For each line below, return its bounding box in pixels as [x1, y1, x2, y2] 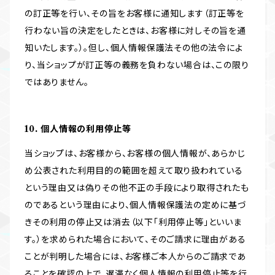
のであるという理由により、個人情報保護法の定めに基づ [25, 199, 247, 211]
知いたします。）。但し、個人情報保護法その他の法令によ [25, 42, 243, 54]
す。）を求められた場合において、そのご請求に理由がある [25, 234, 246, 246]
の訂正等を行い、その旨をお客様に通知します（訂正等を [25, 8, 244, 20]
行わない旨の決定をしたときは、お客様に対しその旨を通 [25, 25, 246, 37]
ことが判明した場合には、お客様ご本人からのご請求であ [25, 251, 246, 263]
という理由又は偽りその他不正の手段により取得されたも [25, 182, 249, 194]
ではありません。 [25, 77, 89, 88]
